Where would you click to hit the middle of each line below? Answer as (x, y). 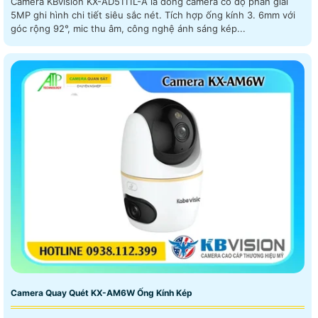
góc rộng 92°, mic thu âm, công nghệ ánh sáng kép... (128, 28)
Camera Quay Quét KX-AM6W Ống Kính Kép (102, 293)
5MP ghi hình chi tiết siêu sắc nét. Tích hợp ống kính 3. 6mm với (88, 15)
